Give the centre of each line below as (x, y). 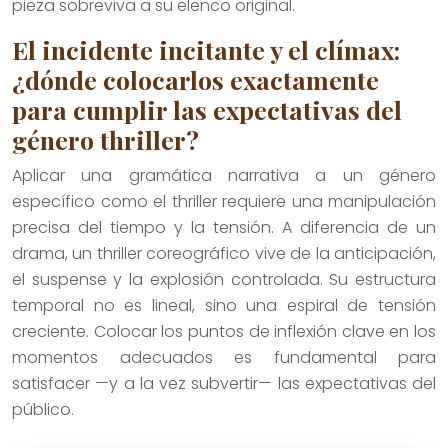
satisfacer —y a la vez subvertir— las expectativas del (224, 383)
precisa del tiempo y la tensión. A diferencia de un (224, 227)
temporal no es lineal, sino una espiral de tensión (224, 305)
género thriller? (105, 139)
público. (43, 409)
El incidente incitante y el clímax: (206, 49)
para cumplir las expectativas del (207, 109)
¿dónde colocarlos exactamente (195, 79)
